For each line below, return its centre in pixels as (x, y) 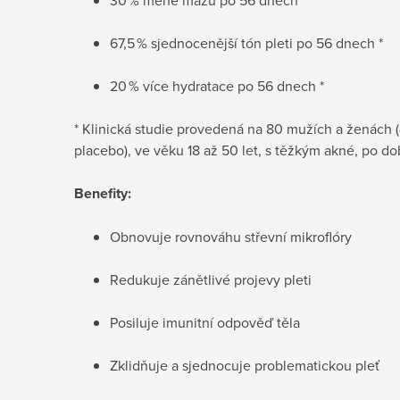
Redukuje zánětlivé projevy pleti (211, 279)
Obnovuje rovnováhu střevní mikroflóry (231, 236)
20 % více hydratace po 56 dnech (215, 85)
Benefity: (103, 193)
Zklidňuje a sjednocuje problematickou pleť (245, 365)
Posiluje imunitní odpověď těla (205, 322)
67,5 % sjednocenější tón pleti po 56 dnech (244, 42)
